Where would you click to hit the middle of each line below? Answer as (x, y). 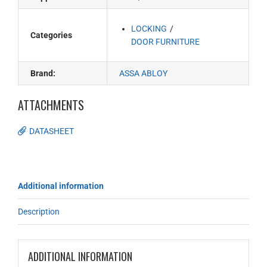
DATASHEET (52, 131)
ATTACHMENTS (51, 105)
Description (39, 212)
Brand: (43, 73)
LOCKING (149, 29)
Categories (51, 35)
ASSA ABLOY (144, 73)
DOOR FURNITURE (166, 42)
